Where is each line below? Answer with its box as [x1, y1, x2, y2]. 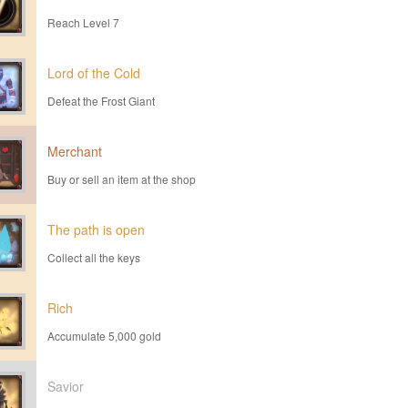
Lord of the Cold [47, 64, 140, 82]
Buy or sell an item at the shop [47, 171, 196, 187]
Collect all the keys [47, 250, 140, 265]
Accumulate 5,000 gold [47, 328, 161, 343]
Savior [47, 377, 84, 395]
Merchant [47, 142, 102, 160]
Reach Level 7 [47, 15, 119, 30]
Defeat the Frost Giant [47, 93, 155, 108]
